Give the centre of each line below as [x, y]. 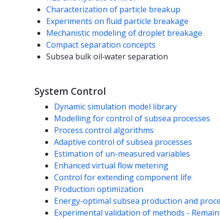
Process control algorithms [104, 130]
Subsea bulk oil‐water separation [108, 57]
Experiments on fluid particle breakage [117, 21]
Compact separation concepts [101, 45]
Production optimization [99, 189]
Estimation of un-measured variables [122, 154]
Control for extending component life [123, 178]
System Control [70, 92]
